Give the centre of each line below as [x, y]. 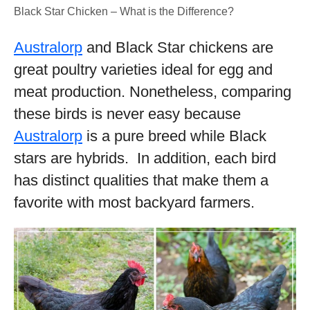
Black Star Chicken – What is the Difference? [124, 11]
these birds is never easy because [127, 114]
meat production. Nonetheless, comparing [153, 92]
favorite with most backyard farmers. [134, 202]
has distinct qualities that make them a [141, 180]
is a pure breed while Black [174, 136]
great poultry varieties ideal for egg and [143, 70]
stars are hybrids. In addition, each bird [145, 158]
